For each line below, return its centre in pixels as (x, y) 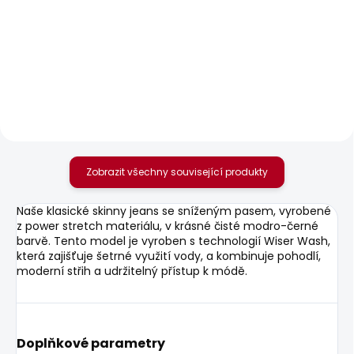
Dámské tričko (257, 34)
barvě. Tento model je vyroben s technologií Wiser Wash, (173, 241)
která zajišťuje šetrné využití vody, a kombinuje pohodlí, (169, 256)
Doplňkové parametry (91, 343)
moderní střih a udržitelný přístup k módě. (132, 271)
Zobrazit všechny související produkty (177, 171)
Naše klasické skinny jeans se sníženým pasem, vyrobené (174, 211)
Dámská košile (75, 34)
